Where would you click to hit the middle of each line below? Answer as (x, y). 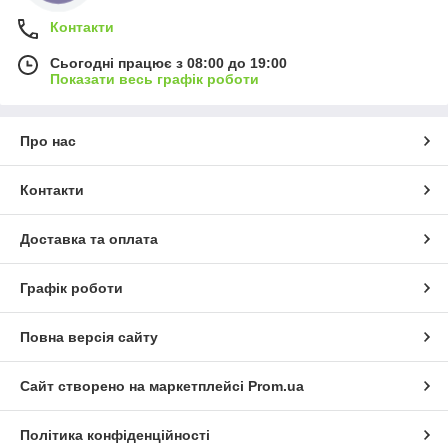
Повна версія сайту (89, 337)
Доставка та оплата (89, 239)
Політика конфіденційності (115, 435)
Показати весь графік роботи (154, 79)
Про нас (48, 141)
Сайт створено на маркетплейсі (134, 386)
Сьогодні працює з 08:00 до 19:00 (168, 63)
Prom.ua (276, 386)
